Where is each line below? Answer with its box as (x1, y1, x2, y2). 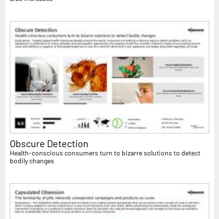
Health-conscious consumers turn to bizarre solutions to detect (10, 148, 200, 157)
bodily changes (10, 156, 54, 165)
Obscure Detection (10, 137, 88, 149)
